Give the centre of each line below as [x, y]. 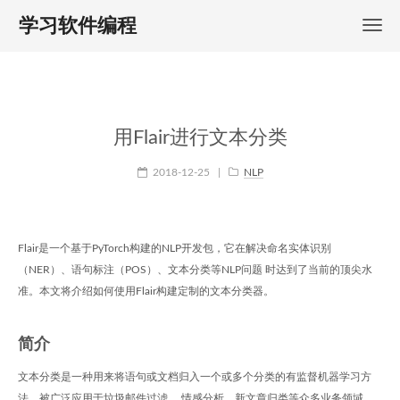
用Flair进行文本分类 [200, 137]
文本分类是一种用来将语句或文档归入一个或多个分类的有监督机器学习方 [195, 377]
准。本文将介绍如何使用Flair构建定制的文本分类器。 [146, 291]
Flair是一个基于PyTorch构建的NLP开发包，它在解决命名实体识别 [175, 248]
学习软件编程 [78, 26]
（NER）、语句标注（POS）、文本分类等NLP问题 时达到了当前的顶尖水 [195, 270]
